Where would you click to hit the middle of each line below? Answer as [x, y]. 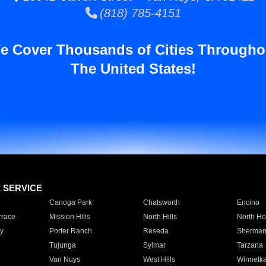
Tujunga [62, 245]
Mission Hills [69, 217]
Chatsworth [161, 202]
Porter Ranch [70, 231]
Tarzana [250, 245]
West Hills [159, 259]
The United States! [133, 69]
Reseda [156, 231]
